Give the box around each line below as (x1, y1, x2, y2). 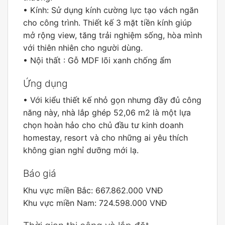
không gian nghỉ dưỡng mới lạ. (23, 145, 139, 156)
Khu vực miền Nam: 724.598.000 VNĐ (23, 197, 167, 208)
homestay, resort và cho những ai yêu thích (23, 133, 188, 143)
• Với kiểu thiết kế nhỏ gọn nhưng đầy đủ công (23, 95, 201, 105)
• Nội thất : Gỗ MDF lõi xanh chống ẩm (23, 55, 171, 65)
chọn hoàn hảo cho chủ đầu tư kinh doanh (23, 120, 183, 131)
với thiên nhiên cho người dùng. (23, 42, 143, 53)
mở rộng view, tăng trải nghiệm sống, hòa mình (23, 30, 202, 40)
